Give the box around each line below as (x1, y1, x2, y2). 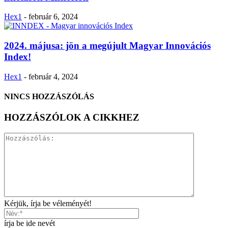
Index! (4, 51, 31, 62)
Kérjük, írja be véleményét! (4, 198, 92, 208)
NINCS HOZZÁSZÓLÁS (4, 92, 94, 101)
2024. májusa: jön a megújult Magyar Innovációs (4, 40, 211, 51)
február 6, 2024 (28, 12, 78, 21)
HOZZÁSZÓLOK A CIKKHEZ (4, 112, 139, 123)
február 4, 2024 (28, 72, 78, 81)
